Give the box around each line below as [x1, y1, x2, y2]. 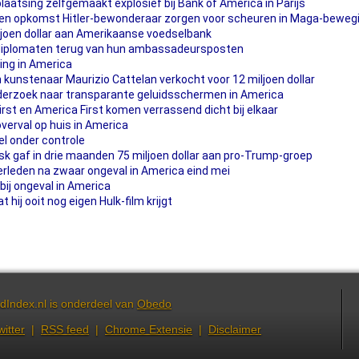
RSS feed [41, 323, 89, 336]
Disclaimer [208, 323, 261, 336]
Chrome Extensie [105, 323, 192, 336]
